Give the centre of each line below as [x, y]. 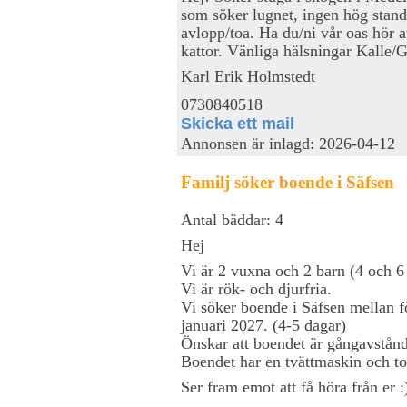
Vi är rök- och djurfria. [256, 288]
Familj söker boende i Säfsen [288, 182]
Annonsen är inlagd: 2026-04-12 [288, 144]
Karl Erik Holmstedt [248, 76]
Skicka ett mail [238, 123]
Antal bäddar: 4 [232, 219]
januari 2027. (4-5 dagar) [263, 325]
